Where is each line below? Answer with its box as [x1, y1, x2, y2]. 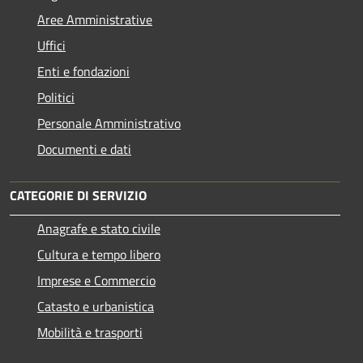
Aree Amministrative [37, 10, 152, 30]
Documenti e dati [37, 139, 131, 160]
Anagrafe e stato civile [37, 219, 160, 239]
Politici [37, 88, 75, 108]
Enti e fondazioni [37, 62, 130, 82]
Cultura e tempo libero [37, 245, 160, 265]
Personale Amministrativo [37, 113, 181, 134]
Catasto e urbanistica [37, 297, 154, 317]
